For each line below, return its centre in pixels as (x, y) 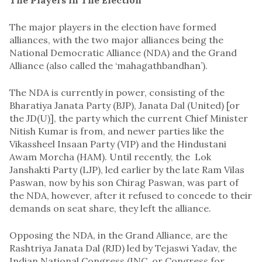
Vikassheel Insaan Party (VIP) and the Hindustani (118, 144)
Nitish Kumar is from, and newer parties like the (117, 131)
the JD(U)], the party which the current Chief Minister (129, 118)
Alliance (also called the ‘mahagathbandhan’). (108, 65)
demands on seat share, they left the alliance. (110, 208)
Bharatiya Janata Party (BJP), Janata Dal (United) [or (125, 105)
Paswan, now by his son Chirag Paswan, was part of (124, 182)
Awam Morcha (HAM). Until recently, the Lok (110, 156)
